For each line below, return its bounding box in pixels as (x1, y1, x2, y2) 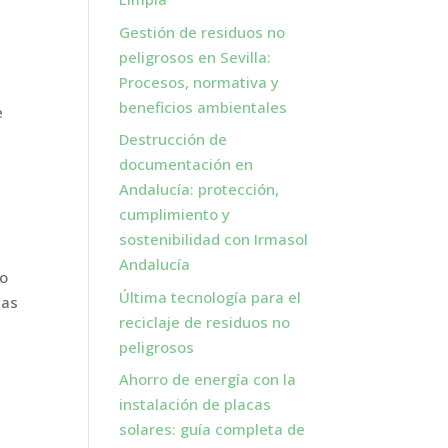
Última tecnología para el (119, 286, 302, 307)
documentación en (119, 154, 254, 174)
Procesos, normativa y (119, 71, 280, 92)
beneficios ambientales (119, 96, 288, 117)
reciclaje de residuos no (119, 311, 291, 332)
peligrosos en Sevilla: (119, 46, 272, 67)
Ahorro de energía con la (119, 369, 297, 389)
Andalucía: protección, (119, 179, 280, 199)
